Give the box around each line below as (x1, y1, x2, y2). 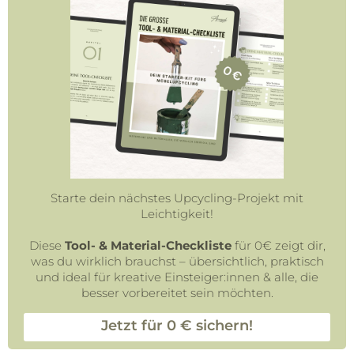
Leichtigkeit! (141, 206, 213, 222)
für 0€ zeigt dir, (231, 238, 326, 254)
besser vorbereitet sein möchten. (81, 285, 273, 301)
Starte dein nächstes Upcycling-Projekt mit (51, 190, 303, 206)
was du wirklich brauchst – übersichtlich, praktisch (30, 254, 324, 269)
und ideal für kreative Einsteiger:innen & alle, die (36, 269, 318, 285)
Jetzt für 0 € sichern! (101, 317, 253, 335)
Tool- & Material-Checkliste (64, 238, 232, 254)
